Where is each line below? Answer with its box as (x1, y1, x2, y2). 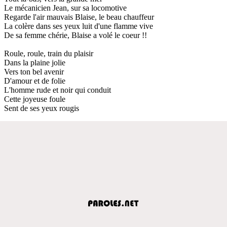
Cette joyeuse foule (4, 94, 65, 103)
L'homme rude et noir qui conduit (4, 85, 111, 94)
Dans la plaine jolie (4, 58, 65, 67)
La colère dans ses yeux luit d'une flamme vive (4, 21, 153, 30)
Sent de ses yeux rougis (4, 103, 79, 112)
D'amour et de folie (4, 76, 65, 85)
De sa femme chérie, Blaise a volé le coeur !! (4, 30, 147, 40)
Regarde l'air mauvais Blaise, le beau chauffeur (4, 12, 154, 21)
